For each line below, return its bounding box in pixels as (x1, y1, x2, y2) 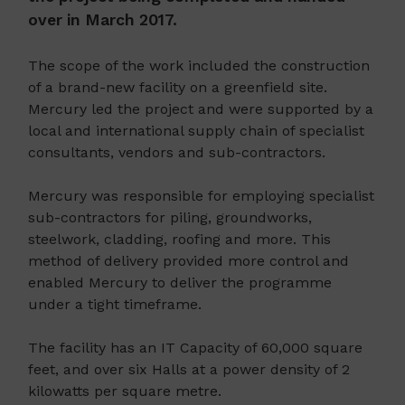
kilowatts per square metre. (28, 382, 221, 400)
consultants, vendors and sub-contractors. (28, 144, 325, 162)
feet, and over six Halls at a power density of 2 (28, 361, 350, 379)
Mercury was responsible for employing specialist (28, 187, 374, 205)
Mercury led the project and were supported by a (28, 100, 373, 118)
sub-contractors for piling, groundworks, (28, 209, 312, 227)
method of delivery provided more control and (28, 252, 349, 270)
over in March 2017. (28, 11, 177, 29)
